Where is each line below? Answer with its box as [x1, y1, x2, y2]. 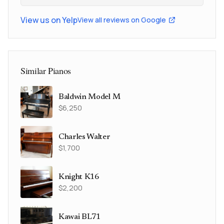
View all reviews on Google [77, 15, 166, 24]
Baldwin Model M [58, 93, 120, 101]
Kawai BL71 [58, 213, 100, 221]
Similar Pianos [20, 64, 71, 76]
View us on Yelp [20, 14, 77, 25]
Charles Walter [58, 133, 110, 141]
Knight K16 [58, 173, 99, 181]
